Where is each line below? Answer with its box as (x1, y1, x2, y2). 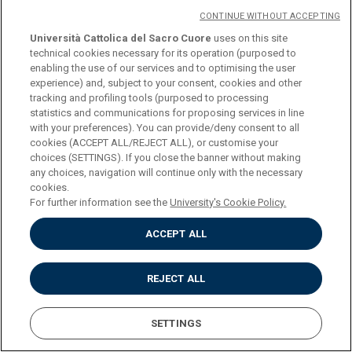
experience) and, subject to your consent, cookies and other (30, 77, 302, 89)
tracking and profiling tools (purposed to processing (30, 92, 269, 104)
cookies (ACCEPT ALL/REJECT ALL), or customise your (30, 137, 279, 148)
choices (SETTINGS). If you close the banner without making (30, 152, 302, 163)
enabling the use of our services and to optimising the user (30, 62, 296, 74)
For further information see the (30, 196, 170, 208)
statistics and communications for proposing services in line (30, 107, 305, 119)
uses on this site (211, 32, 288, 44)
